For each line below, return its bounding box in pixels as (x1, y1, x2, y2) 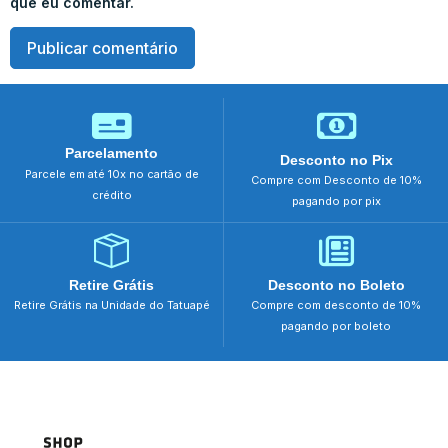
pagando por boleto (281, 318, 391, 333)
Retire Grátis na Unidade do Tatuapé (13, 297, 210, 312)
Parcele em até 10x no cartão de (24, 166, 199, 181)
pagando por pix (291, 193, 381, 208)
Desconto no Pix (279, 151, 393, 168)
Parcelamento (65, 144, 158, 161)
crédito (91, 187, 132, 202)
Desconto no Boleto (267, 276, 405, 293)
